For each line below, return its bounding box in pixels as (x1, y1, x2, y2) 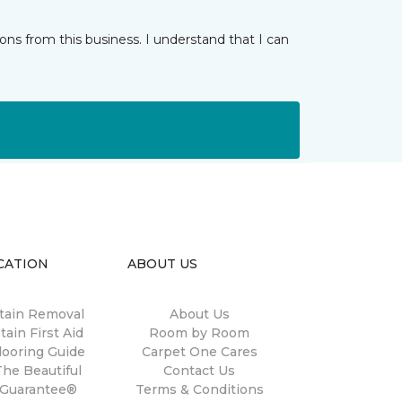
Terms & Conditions (135, 381, 264, 398)
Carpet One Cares (141, 344, 258, 360)
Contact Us (163, 363, 235, 379)
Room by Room (149, 325, 249, 341)
